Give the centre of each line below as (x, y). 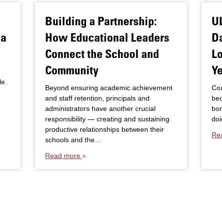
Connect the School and (102, 53)
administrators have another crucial (100, 109)
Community (72, 70)
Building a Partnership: (101, 21)
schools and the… (73, 140)
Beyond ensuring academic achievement (109, 88)
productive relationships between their (104, 129)
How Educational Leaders (107, 37)
